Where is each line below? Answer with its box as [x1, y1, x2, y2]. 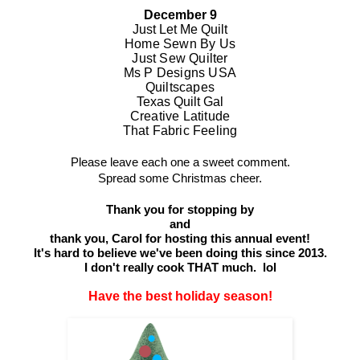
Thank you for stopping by [106, 202, 254, 217]
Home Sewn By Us [125, 37, 235, 51]
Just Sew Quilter [132, 51, 228, 66]
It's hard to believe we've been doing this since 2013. [33, 246, 327, 260]
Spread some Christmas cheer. [98, 171, 262, 186]
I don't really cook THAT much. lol [84, 260, 276, 275]
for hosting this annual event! [142, 231, 310, 246]
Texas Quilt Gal [137, 95, 223, 109]
